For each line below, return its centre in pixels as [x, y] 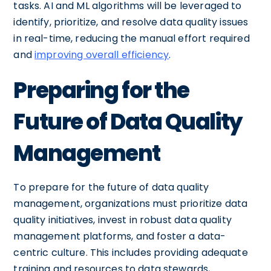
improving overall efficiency [102, 54]
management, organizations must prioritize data [131, 203]
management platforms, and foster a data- [120, 236]
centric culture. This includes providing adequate [131, 252]
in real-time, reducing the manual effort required [132, 38]
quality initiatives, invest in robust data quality [122, 220]
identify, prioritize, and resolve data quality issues [131, 22]
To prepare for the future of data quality [111, 187]
